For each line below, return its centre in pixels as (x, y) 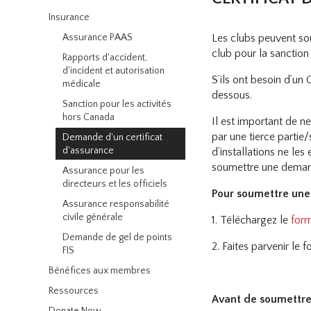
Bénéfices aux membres (100, 271)
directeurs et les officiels (115, 184)
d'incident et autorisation (114, 71)
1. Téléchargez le (252, 220)
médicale (82, 84)
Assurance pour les (104, 171)
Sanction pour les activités (117, 104)
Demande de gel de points (118, 238)
